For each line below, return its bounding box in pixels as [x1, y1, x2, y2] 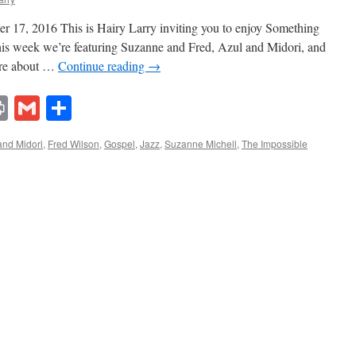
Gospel [104, 136, 135, 150]
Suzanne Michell [164, 136, 237, 150]
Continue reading [58, 57, 148, 75]
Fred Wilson [48, 136, 99, 150]
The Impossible [242, 136, 308, 150]
